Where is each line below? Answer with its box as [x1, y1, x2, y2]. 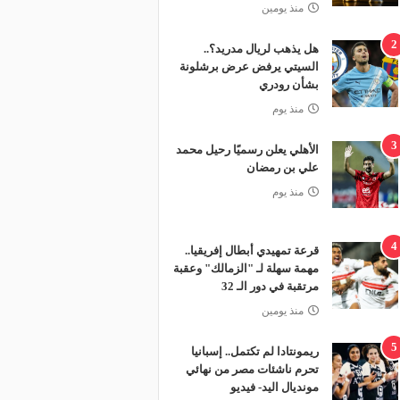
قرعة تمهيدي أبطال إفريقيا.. [184, 244, 319, 257]
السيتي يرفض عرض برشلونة [179, 60, 319, 73]
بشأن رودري [258, 78, 319, 91]
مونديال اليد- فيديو [229, 380, 319, 394]
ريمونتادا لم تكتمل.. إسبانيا [190, 345, 319, 358]
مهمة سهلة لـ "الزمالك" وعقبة [172, 262, 319, 275]
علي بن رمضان [246, 161, 319, 174]
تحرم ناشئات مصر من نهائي [185, 362, 319, 376]
